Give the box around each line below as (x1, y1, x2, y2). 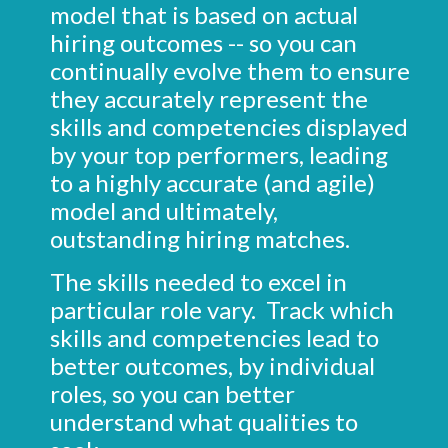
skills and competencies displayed (50, 111, 408, 141)
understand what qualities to (50, 406, 358, 436)
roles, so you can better (50, 378, 295, 408)
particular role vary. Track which (50, 294, 394, 324)
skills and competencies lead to (50, 322, 379, 352)
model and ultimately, (50, 195, 278, 225)
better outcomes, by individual (50, 350, 375, 380)
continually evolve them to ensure (50, 55, 410, 85)
